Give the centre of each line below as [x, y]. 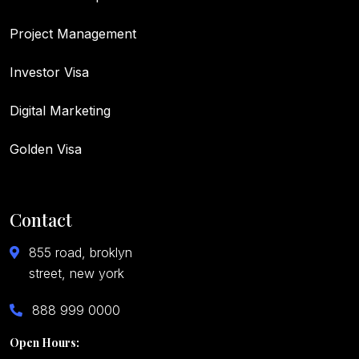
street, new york [77, 273]
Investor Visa [49, 72]
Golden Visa [46, 149]
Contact [41, 219]
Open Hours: [44, 342]
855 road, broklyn [81, 252]
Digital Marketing [60, 110]
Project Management [73, 33]
